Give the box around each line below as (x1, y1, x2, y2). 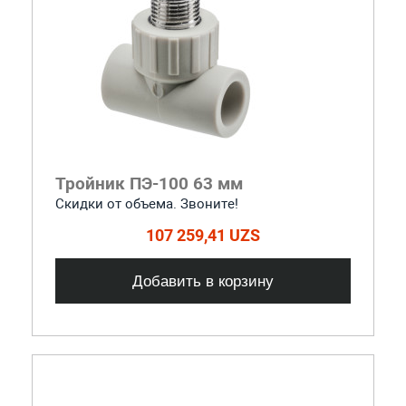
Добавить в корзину (132, 271, 274, 290)
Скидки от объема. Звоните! (54, 195, 238, 212)
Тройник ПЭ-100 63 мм (54, 172, 243, 194)
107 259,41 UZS (146, 225, 260, 245)
